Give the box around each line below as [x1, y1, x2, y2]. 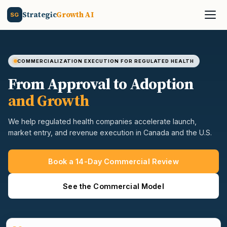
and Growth [8, 90, 90, 111]
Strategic [22, 9, 57, 20]
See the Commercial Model [63, 181, 164, 191]
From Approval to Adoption [8, 73, 194, 94]
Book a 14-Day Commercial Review [48, 157, 179, 166]
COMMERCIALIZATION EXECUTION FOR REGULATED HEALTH [17, 58, 195, 64]
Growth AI [56, 9, 94, 20]
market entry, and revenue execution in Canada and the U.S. [8, 128, 212, 137]
